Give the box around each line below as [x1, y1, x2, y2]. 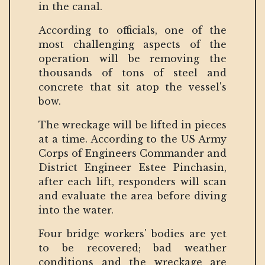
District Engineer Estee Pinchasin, [38, 161, 227, 173]
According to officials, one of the [38, 24, 227, 36]
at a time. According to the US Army [38, 132, 227, 145]
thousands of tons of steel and [38, 66, 227, 79]
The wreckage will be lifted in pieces [38, 118, 227, 131]
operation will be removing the [38, 52, 227, 64]
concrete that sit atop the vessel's [38, 80, 227, 93]
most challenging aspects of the [38, 38, 227, 50]
